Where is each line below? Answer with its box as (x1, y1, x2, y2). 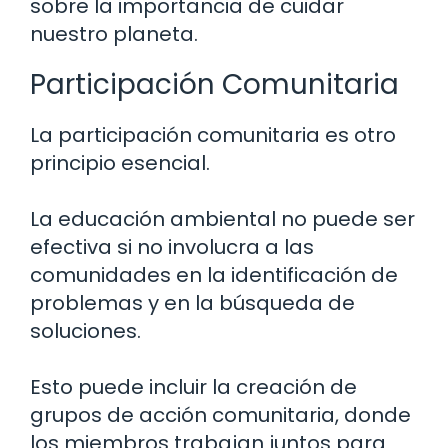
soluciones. (30, 316, 141, 345)
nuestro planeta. (30, 19, 198, 48)
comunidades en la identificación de (30, 260, 398, 289)
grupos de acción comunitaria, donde (30, 400, 411, 429)
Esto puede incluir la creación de (30, 372, 357, 401)
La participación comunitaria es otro (30, 120, 396, 149)
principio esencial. (30, 148, 210, 177)
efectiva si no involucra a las (30, 232, 314, 261)
